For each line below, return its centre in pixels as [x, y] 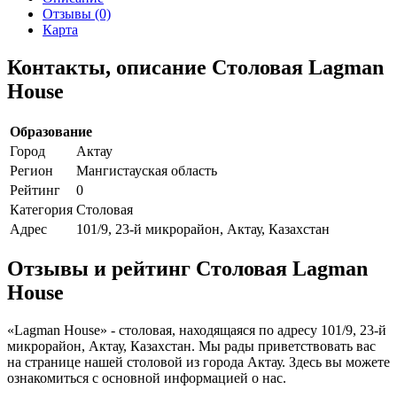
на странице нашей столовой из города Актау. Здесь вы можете [198, 362]
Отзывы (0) [77, 13]
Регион [31, 170]
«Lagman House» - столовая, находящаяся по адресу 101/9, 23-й [197, 331]
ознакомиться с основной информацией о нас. [147, 378]
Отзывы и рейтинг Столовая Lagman [187, 269]
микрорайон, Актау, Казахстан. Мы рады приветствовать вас [191, 346]
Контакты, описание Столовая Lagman [195, 67]
